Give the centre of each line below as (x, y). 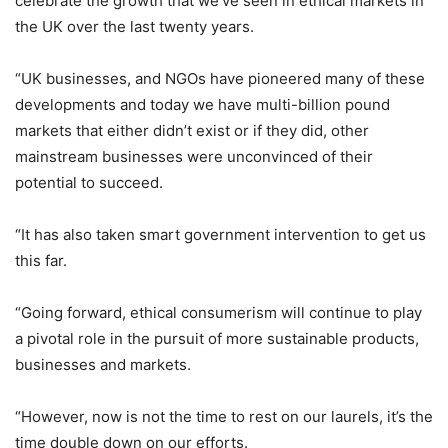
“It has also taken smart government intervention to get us (220, 234)
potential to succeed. (89, 182)
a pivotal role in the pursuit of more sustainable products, (217, 338)
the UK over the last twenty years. (134, 26)
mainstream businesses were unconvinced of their (194, 156)
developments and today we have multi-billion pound (202, 104)
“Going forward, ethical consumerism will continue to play (218, 312)
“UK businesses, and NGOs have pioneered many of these (220, 78)
